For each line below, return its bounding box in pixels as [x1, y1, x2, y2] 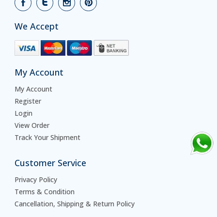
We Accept [15, 20, 59, 32]
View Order [15, 121, 49, 130]
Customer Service [15, 157, 86, 169]
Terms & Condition [15, 187, 75, 197]
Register [15, 96, 41, 106]
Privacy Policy [15, 175, 57, 185]
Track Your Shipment [15, 133, 80, 142]
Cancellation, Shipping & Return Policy [15, 199, 135, 209]
